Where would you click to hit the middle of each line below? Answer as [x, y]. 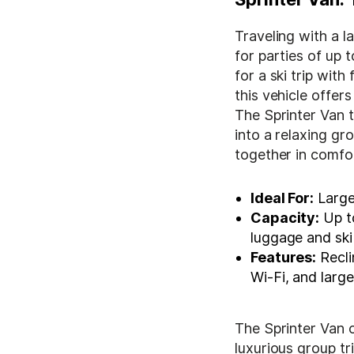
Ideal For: [282, 198]
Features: [284, 257]
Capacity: [285, 217]
